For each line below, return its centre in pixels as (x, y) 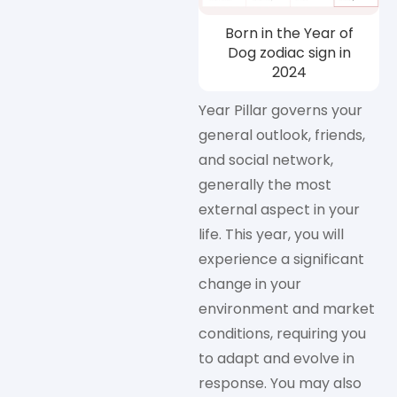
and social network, (266, 160)
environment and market (287, 309)
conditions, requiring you (282, 334)
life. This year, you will (271, 235)
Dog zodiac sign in (289, 53)
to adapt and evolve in (276, 359)
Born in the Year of (289, 34)
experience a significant (281, 260)
